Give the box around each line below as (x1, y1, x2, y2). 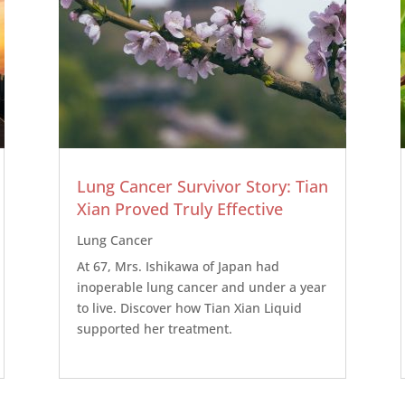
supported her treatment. (76, 320, 232, 338)
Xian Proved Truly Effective (76, 198, 283, 221)
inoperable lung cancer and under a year (76, 278, 326, 297)
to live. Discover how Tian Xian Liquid (76, 299, 302, 317)
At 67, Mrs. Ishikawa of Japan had (76, 258, 279, 276)
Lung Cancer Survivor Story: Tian (76, 175, 328, 198)
